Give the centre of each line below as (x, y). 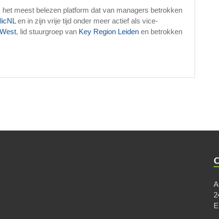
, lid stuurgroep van (47, 32)
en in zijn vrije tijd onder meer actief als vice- (87, 21)
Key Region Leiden (109, 32)
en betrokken (161, 32)
